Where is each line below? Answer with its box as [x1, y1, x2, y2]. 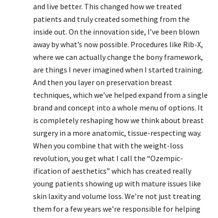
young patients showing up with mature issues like [33, 179, 201, 188]
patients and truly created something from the [33, 14, 190, 24]
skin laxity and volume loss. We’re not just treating [33, 191, 201, 201]
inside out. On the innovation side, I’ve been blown [33, 27, 200, 36]
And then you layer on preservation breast [33, 77, 172, 87]
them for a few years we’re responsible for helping [33, 204, 200, 214]
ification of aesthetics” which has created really [33, 166, 191, 176]
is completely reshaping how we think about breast [33, 115, 204, 125]
